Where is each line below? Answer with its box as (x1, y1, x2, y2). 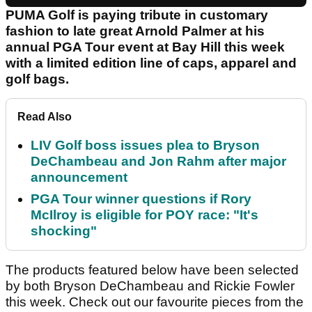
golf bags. (6, 72, 72, 87)
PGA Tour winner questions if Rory (31, 192, 251, 207)
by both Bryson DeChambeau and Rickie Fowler (6, 279, 295, 294)
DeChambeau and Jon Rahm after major (31, 154, 286, 169)
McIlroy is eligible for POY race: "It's (31, 208, 258, 223)
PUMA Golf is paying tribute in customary (6, 8, 268, 23)
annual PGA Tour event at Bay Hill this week (6, 40, 285, 55)
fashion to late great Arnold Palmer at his (6, 24, 265, 39)
